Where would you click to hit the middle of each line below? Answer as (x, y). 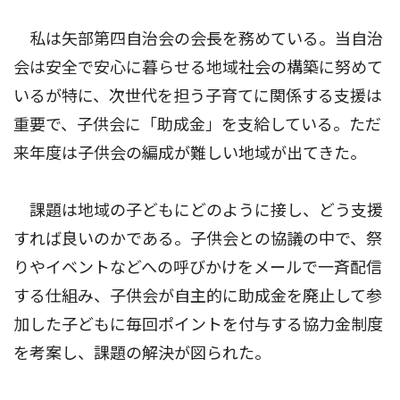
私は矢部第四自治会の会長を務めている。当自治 (198, 38)
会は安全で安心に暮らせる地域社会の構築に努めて (198, 67)
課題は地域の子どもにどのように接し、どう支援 (198, 210)
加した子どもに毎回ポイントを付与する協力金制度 (198, 324)
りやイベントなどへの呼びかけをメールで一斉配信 (198, 267)
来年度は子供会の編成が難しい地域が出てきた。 (190, 153)
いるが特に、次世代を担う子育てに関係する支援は (198, 96)
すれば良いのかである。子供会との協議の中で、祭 (198, 238)
